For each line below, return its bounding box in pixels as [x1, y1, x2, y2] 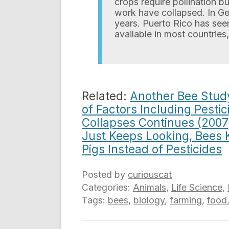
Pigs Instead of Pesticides [82, 142, 222, 156]
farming [170, 195, 202, 205]
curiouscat [128, 169, 172, 180]
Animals [133, 182, 166, 193]
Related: [82, 89, 130, 103]
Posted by [82, 169, 128, 180]
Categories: [82, 182, 133, 193]
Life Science [171, 182, 222, 193]
